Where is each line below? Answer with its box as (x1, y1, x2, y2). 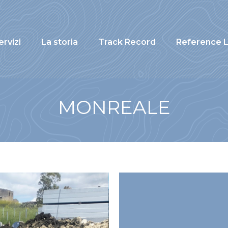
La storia (41, 37, 78, 47)
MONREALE (58, 96, 170, 119)
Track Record (98, 37, 156, 47)
